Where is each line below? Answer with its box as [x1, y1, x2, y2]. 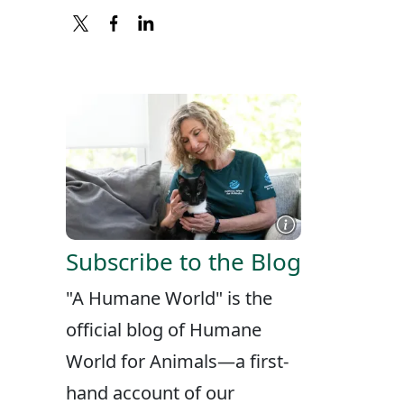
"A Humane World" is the [66, 286, 272, 311]
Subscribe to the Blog [66, 245, 301, 279]
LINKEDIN [197, 40, 280, 65]
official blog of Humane [66, 317, 262, 343]
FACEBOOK [164, 40, 258, 65]
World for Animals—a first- [66, 349, 289, 374]
